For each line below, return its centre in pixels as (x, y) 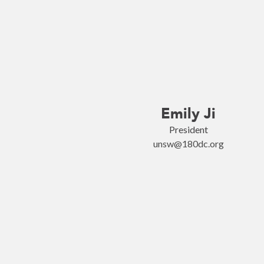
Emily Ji (188, 113)
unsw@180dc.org (188, 143)
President (188, 129)
